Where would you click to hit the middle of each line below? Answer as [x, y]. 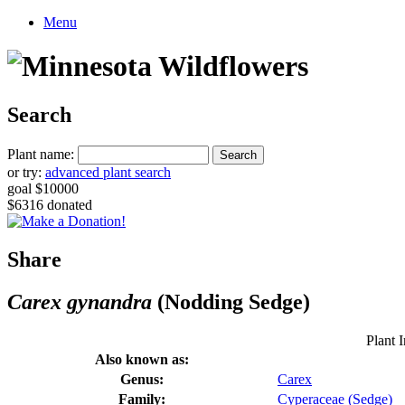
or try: [26, 172]
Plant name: [41, 154]
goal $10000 [43, 188]
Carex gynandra [80, 301]
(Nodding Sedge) [231, 301]
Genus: [142, 379]
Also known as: [142, 359]
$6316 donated [50, 204]
